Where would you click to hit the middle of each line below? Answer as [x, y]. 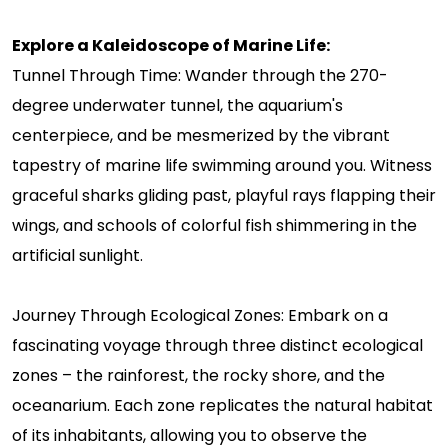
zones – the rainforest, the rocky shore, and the [198, 375]
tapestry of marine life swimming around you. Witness [222, 165]
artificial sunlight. [77, 255]
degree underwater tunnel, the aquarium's [177, 105]
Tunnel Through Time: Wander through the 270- [200, 75]
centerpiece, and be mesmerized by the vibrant [201, 135]
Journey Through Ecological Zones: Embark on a [200, 315]
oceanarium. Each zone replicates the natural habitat [222, 405]
